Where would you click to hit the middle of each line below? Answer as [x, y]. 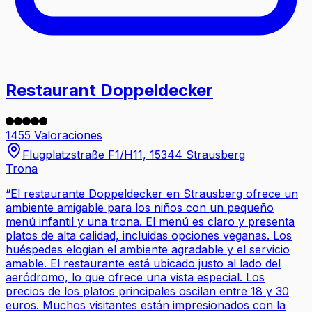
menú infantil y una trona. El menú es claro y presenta [150, 221]
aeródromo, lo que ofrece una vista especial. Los [135, 277]
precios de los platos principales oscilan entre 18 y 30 [147, 291]
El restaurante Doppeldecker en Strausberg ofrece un [154, 193]
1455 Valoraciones [54, 135]
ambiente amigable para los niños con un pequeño [140, 207]
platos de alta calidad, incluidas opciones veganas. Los [149, 235]
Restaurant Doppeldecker [109, 90]
